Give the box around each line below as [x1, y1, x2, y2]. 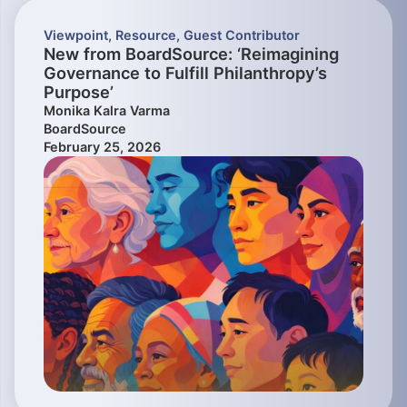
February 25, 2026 [44, 139, 161, 155]
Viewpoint [44, 27, 108, 44]
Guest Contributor [184, 27, 300, 44]
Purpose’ [44, 82, 114, 103]
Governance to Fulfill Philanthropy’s [44, 63, 327, 84]
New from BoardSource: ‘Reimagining [44, 44, 339, 65]
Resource [115, 27, 176, 44]
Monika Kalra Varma [44, 103, 170, 119]
